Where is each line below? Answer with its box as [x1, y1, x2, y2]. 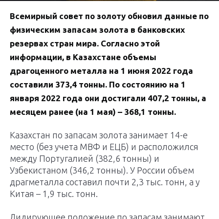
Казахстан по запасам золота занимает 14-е [10, 130, 188, 140]
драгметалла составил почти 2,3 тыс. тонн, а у [10, 177, 200, 187]
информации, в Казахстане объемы [10, 52, 156, 62]
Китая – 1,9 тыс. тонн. [10, 189, 98, 199]
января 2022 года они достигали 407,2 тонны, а [10, 93, 206, 103]
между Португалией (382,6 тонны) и [10, 153, 159, 164]
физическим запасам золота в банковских [10, 25, 185, 35]
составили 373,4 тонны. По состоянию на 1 [10, 80, 186, 89]
